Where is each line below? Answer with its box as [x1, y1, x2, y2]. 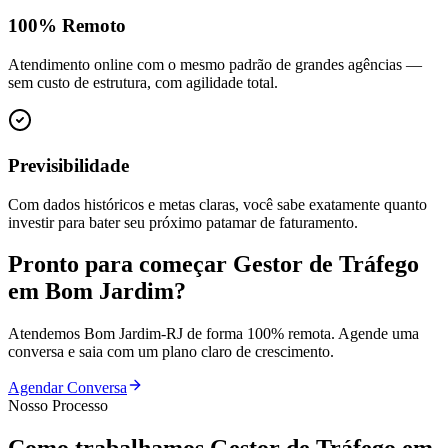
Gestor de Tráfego [233, 251, 419, 278]
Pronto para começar [8, 251, 233, 278]
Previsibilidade [8, 154, 129, 176]
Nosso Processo [8, 397, 108, 415]
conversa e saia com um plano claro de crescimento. [8, 343, 334, 361]
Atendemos [8, 325, 84, 343]
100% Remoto [8, 15, 126, 37]
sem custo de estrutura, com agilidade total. [8, 74, 278, 92]
